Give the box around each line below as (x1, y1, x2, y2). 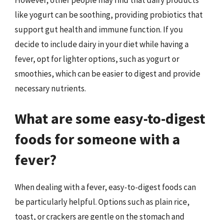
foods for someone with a (15, 130, 180, 148)
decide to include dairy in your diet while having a (15, 38, 189, 50)
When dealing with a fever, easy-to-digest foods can (15, 182, 196, 192)
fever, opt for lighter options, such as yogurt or (15, 53, 179, 64)
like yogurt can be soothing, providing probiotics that (15, 9, 203, 20)
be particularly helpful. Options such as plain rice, (15, 196, 190, 207)
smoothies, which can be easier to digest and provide (15, 68, 200, 79)
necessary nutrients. (15, 82, 86, 94)
